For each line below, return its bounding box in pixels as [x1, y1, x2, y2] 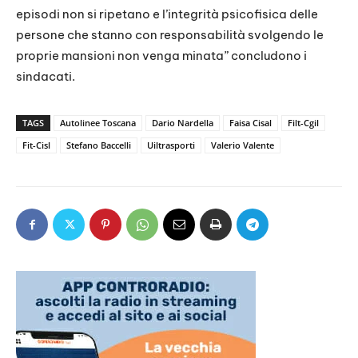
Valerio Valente [211, 139, 274, 152]
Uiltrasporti [147, 139, 195, 152]
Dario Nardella [152, 117, 213, 129]
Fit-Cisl [22, 139, 50, 152]
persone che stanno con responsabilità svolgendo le [16, 27, 324, 43]
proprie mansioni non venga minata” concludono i [16, 48, 307, 64]
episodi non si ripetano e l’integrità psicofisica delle [16, 6, 318, 22]
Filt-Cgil [288, 117, 319, 129]
